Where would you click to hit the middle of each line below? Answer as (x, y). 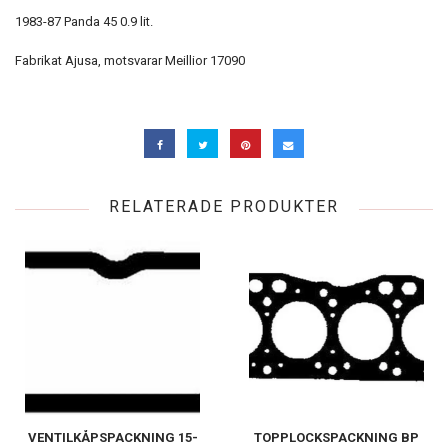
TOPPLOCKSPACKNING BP (336, 438)
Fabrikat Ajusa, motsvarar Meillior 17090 (130, 60)
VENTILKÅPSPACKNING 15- (112, 438)
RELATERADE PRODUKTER (224, 207)
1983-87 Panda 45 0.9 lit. (84, 21)
